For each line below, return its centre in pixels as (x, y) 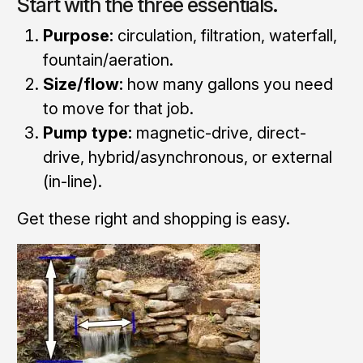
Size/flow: (83, 84)
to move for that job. (118, 108)
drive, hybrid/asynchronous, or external (187, 157)
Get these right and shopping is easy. (153, 218)
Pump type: (87, 132)
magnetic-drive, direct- (219, 132)
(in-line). (72, 181)
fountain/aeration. (108, 60)
